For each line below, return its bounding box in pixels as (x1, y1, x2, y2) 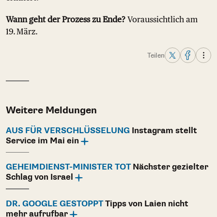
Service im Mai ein (6, 136, 79, 146)
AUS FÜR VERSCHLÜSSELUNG (6, 125, 130, 136)
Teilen (147, 51, 165, 60)
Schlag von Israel (6, 172, 73, 183)
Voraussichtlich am (125, 15, 198, 24)
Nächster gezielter (131, 162, 208, 172)
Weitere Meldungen (6, 104, 97, 116)
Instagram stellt (130, 125, 197, 136)
